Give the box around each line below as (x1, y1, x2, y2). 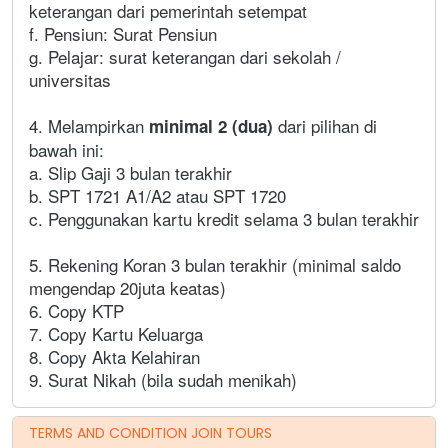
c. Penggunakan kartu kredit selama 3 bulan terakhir (29, 205, 419, 231)
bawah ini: (29, 136, 104, 162)
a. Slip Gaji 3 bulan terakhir (29, 159, 232, 185)
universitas (29, 66, 111, 92)
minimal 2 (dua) (149, 113, 273, 138)
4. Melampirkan (29, 112, 149, 138)
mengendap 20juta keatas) (29, 274, 226, 300)
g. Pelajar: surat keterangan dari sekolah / (29, 43, 341, 69)
